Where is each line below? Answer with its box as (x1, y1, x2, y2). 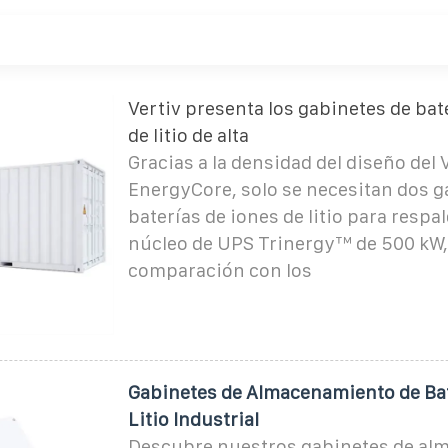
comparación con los (127, 259, 312, 281)
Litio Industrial (127, 408, 259, 430)
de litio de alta (127, 124, 249, 146)
